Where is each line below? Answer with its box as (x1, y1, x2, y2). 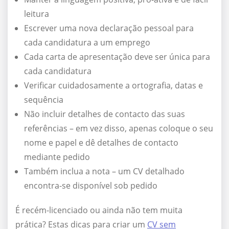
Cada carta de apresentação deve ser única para (24, 51, 210, 63)
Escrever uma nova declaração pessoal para (24, 22, 194, 34)
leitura (24, 8, 49, 20)
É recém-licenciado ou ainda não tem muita (15, 204, 182, 216)
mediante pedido (24, 151, 90, 163)
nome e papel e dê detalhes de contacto (24, 137, 178, 149)
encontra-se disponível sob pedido (24, 180, 157, 192)
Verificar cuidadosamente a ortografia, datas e (24, 80, 203, 91)
